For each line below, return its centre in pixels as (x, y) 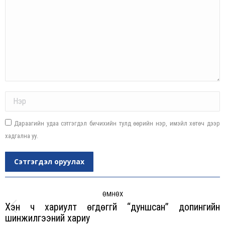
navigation (31, 196)
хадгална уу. (22, 136)
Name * (15, 95)
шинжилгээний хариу (47, 218)
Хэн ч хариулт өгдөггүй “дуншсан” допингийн (113, 207)
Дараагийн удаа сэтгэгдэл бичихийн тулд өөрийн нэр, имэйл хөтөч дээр (117, 123)
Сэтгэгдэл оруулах (49, 161)
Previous (126, 212)
